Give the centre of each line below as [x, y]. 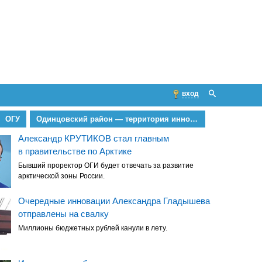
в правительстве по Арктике [75, 151]
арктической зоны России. [61, 176]
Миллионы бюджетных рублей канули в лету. [92, 228]
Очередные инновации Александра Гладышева [114, 201]
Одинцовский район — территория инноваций [194, 119]
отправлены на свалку [63, 214]
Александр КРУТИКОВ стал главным [93, 139]
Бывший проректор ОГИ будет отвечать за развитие [106, 166]
